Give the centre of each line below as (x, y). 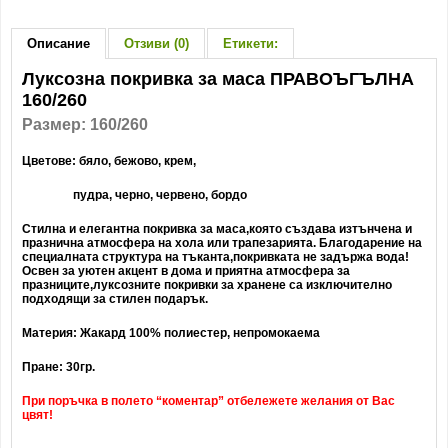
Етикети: (250, 43)
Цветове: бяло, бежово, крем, (110, 161)
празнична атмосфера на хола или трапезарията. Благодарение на (222, 243)
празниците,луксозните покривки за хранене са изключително (207, 285)
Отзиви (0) (156, 43)
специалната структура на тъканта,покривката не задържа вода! (215, 257)
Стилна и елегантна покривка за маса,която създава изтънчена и (217, 229)
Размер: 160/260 (85, 124)
